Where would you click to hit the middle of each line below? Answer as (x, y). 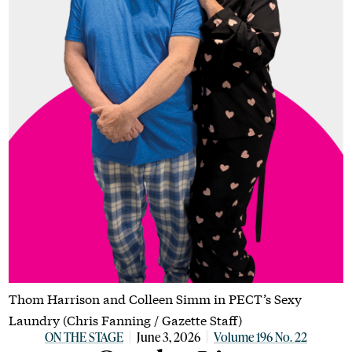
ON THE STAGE (84, 337)
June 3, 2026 (169, 337)
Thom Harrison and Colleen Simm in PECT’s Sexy (156, 299)
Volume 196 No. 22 (260, 337)
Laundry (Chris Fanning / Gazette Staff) (126, 320)
